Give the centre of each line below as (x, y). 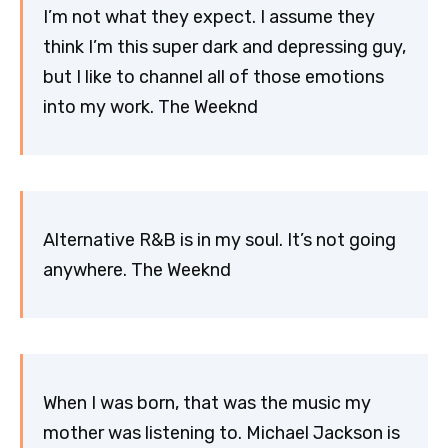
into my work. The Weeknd (150, 106)
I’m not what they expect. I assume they (209, 16)
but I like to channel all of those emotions (213, 76)
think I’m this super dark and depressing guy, (224, 46)
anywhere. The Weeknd (137, 269)
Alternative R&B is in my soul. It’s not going (219, 239)
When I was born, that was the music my (207, 402)
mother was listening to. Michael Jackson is (221, 432)
